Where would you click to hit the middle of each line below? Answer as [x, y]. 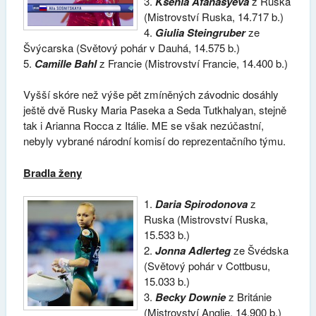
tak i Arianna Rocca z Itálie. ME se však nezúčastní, [143, 126]
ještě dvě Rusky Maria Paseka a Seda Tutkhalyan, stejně [154, 110]
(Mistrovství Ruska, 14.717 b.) [214, 16]
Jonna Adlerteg [193, 251]
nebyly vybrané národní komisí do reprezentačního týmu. [154, 141]
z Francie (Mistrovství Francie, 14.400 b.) [192, 63]
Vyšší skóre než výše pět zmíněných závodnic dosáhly [151, 95]
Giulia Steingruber [199, 32]
